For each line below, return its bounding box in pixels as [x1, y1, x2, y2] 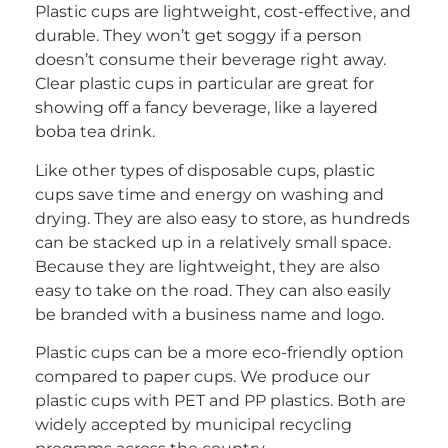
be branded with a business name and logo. [35, 304, 384, 324]
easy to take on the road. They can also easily [35, 280, 391, 300]
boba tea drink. [35, 122, 155, 142]
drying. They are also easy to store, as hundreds [35, 208, 410, 228]
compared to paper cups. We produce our [35, 366, 370, 386]
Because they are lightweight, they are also [35, 256, 380, 276]
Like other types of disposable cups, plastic [35, 160, 375, 180]
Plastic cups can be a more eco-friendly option [35, 342, 404, 362]
